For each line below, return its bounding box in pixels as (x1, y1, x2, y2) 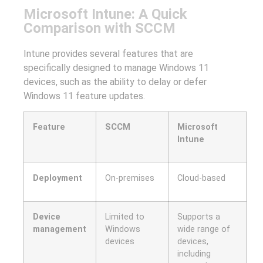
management (33, 224, 86, 235)
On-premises (105, 173, 154, 184)
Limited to (105, 212, 144, 222)
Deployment (33, 173, 82, 184)
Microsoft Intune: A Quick (23, 5, 187, 22)
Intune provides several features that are (23, 48, 193, 59)
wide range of (177, 224, 230, 235)
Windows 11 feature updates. (23, 90, 145, 102)
